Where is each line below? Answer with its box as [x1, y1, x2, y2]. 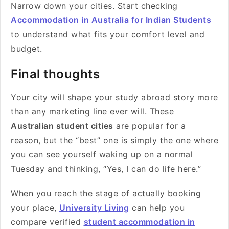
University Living [59, 202, 129, 213]
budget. [11, 43, 45, 54]
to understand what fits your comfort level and [11, 29, 204, 39]
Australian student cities [11, 121, 113, 131]
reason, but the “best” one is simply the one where [11, 135, 218, 145]
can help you [129, 202, 185, 213]
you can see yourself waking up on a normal [11, 149, 193, 159]
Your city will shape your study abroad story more [11, 92, 218, 102]
